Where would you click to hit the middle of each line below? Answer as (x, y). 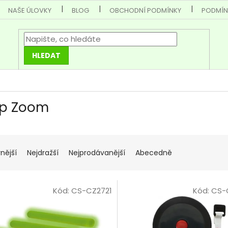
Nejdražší (43, 153)
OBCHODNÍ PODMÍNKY (146, 10)
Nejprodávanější (97, 153)
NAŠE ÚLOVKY (30, 10)
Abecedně (154, 153)
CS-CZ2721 (91, 191)
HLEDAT (46, 56)
